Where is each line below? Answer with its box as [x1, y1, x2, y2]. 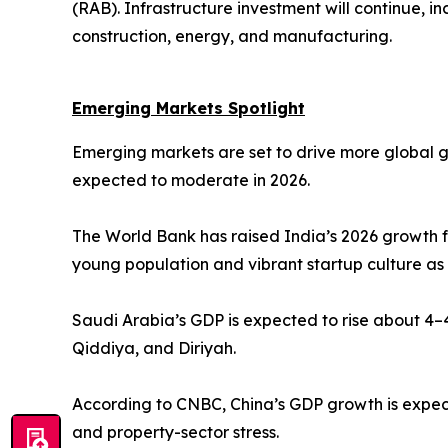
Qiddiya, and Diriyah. [72, 338, 240, 358]
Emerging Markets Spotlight [72, 98, 305, 118]
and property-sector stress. [72, 422, 283, 442]
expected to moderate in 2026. [72, 170, 314, 190]
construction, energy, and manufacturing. [72, 26, 396, 46]
